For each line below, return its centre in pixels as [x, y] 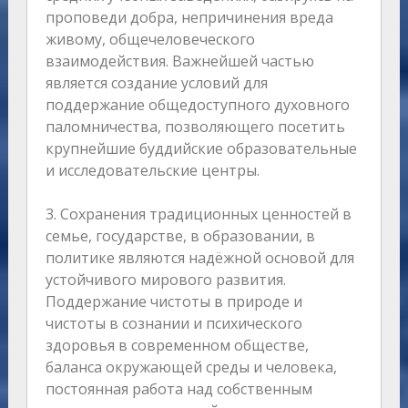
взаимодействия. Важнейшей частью [179, 61]
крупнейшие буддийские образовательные [201, 149]
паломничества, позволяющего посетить [195, 127]
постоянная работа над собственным [178, 389]
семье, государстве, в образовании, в [180, 236]
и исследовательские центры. [152, 171]
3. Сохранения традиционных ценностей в [198, 214]
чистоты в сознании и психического [173, 324]
